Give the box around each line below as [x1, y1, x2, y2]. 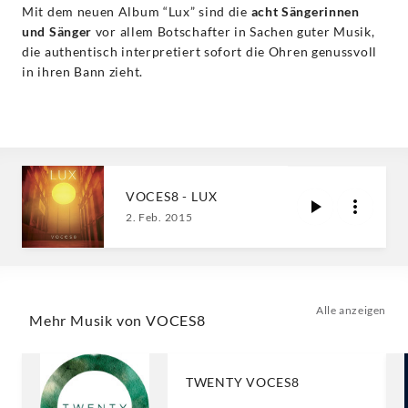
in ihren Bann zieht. [22, 64, 143, 80]
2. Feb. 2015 [126, 209, 193, 224]
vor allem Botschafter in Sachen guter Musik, [92, 24, 375, 40]
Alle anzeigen [316, 303, 386, 318]
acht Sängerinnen [250, 4, 360, 20]
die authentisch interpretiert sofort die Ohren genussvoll [22, 44, 377, 60]
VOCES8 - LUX [126, 188, 218, 204]
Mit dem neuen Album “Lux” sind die [22, 4, 251, 20]
